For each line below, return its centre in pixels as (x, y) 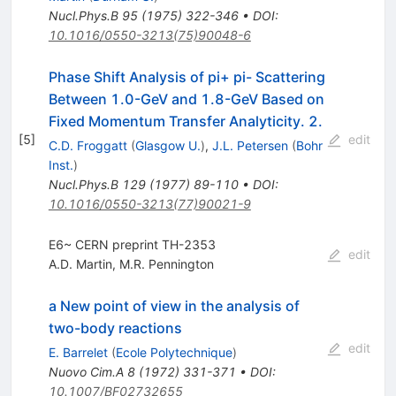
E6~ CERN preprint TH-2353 (132, 244)
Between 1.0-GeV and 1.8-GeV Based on (186, 99)
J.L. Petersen (250, 145)
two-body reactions (115, 327)
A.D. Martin (80, 263)
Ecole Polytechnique (174, 352)
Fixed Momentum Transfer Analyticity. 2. (185, 121)
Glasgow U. (168, 145)
